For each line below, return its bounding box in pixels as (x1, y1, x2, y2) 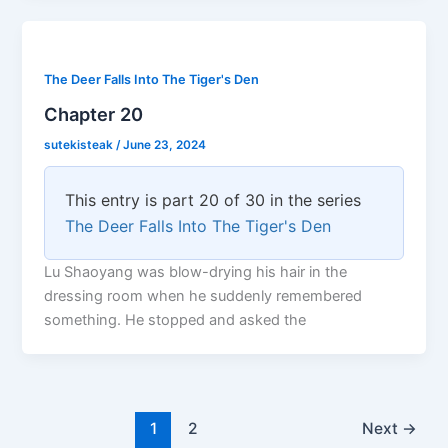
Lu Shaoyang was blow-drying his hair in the (44, 262, 348, 281)
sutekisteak (44, 137, 117, 152)
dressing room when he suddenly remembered (44, 286, 363, 305)
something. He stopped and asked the (44, 310, 307, 329)
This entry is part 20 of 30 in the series (65, 189, 362, 210)
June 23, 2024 (123, 137, 207, 152)
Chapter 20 (44, 102, 144, 125)
